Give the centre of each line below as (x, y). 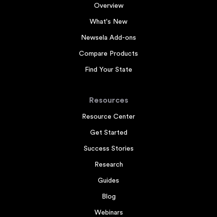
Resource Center (108, 117)
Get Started (108, 133)
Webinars (108, 213)
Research (108, 165)
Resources (108, 100)
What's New (108, 22)
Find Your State (108, 70)
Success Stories (108, 149)
